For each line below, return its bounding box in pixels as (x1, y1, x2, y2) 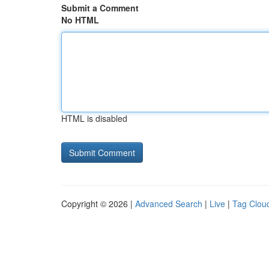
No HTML (61, 14, 99, 26)
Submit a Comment (61, 2, 139, 14)
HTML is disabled (61, 112, 127, 124)
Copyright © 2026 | (61, 198, 135, 210)
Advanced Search (135, 198, 202, 210)
